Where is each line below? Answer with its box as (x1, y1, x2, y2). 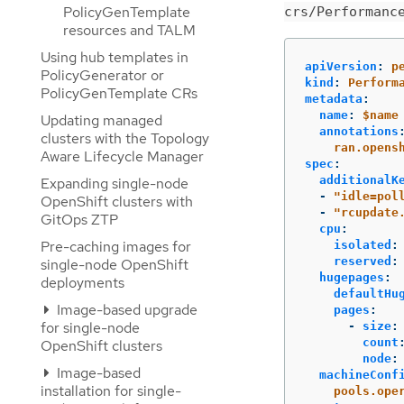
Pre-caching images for (41, 237, 191, 256)
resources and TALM (63, 21, 196, 40)
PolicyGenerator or (41, 66, 164, 85)
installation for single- (41, 381, 181, 400)
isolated (334, 237, 391, 252)
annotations (319, 124, 399, 138)
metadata (305, 91, 363, 106)
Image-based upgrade (53, 300, 197, 319)
